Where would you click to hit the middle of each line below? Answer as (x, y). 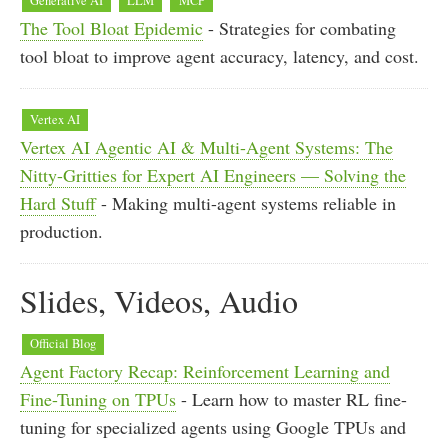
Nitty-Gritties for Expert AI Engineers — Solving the (213, 174)
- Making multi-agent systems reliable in (246, 202)
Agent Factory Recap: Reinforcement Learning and (205, 371)
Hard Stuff (58, 202)
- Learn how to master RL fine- (291, 399)
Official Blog (63, 344)
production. (61, 230)
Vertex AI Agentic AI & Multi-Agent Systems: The (206, 146)
